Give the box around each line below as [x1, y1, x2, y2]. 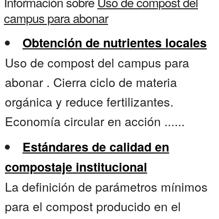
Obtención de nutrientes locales [22, 34, 207, 52]
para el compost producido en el [5, 197, 181, 215]
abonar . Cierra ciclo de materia [5, 73, 177, 91]
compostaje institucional [5, 158, 147, 176]
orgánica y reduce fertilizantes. [5, 92, 174, 110]
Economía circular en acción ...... [5, 112, 185, 130]
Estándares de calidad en [22, 138, 169, 156]
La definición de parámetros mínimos [5, 177, 208, 196]
